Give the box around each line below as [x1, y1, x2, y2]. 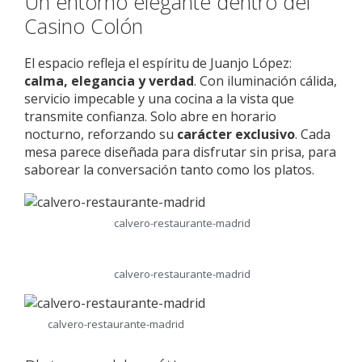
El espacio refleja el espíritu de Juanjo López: [24, 54, 292, 73]
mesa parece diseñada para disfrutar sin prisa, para [24, 143, 336, 162]
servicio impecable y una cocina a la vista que [24, 90, 294, 108]
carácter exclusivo [177, 125, 295, 144]
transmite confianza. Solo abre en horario [24, 107, 276, 126]
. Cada [295, 125, 330, 144]
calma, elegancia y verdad [24, 72, 194, 90]
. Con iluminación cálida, [194, 72, 337, 90]
